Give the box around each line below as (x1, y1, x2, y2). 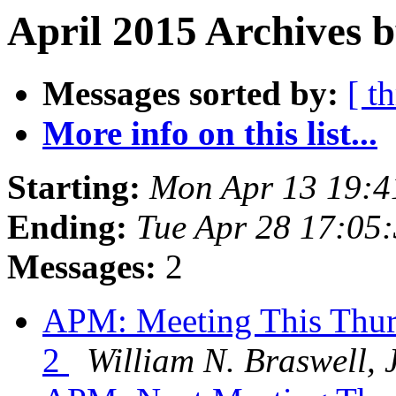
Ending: (7, 208, 127, 247)
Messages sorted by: (42, 74, 339, 113)
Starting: (7, 168, 141, 207)
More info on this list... (42, 114, 377, 153)
